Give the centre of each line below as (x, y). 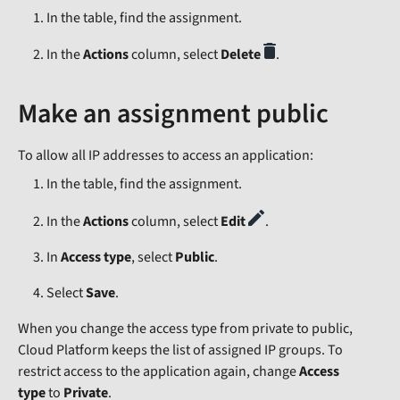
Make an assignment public (173, 114)
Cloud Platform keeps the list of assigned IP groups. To (180, 350)
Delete (241, 55)
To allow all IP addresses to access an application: (166, 156)
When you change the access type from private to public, (185, 329)
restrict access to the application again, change (158, 372)
